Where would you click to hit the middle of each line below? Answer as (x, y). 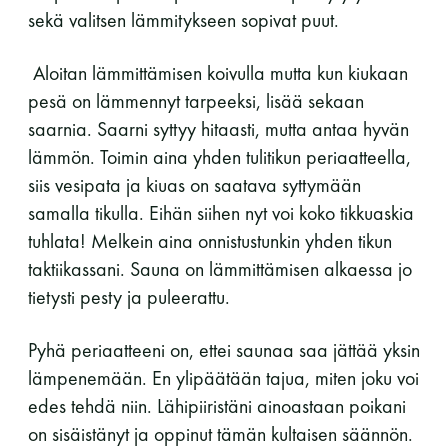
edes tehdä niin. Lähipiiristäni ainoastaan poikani (217, 405)
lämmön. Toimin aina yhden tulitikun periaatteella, (219, 156)
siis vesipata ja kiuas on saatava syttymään (194, 184)
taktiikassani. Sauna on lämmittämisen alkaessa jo (220, 268)
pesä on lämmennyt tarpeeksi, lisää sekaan (196, 100)
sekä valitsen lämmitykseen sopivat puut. (183, 19)
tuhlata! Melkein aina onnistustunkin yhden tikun (210, 240)
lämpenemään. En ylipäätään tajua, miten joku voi (223, 377)
